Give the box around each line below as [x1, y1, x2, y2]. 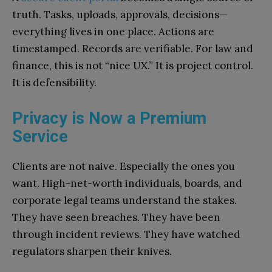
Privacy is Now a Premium [12, 109, 206, 129]
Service [12, 127, 68, 147]
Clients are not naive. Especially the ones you [12, 160, 235, 174]
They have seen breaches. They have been [12, 211, 220, 225]
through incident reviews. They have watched [12, 228, 240, 242]
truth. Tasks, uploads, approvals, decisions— [12, 8, 228, 22]
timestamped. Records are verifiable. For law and [12, 42, 253, 56]
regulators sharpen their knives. [12, 245, 172, 259]
